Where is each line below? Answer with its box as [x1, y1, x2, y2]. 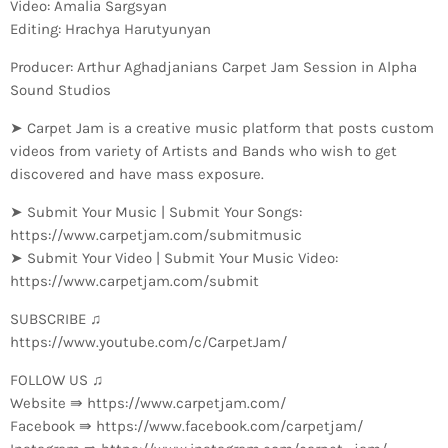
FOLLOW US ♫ [10, 370, 103, 389]
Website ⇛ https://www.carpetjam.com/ [10, 393, 286, 412]
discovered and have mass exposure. [10, 164, 264, 183]
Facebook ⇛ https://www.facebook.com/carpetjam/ [10, 416, 363, 435]
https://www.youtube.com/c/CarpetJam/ [10, 332, 287, 351]
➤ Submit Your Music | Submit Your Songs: [10, 202, 302, 221]
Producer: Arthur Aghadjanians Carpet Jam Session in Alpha [10, 57, 417, 76]
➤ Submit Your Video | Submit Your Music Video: [10, 248, 338, 267]
